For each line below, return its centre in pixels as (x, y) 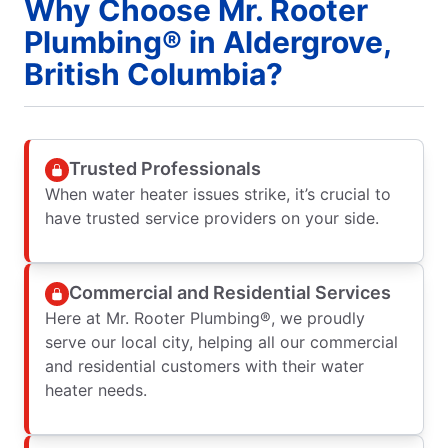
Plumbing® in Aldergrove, (208, 41)
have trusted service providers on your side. (212, 217)
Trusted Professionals (165, 169)
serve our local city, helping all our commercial (221, 341)
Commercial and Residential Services (230, 293)
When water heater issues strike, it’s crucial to (218, 193)
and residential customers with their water (204, 365)
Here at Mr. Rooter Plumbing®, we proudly (205, 317)
